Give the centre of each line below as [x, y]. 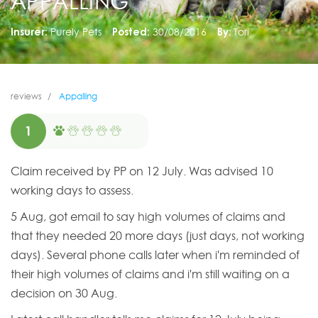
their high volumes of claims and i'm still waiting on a [150, 274]
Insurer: [29, 31]
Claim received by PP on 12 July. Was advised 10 [142, 171]
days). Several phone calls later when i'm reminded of [155, 255]
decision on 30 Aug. [64, 294]
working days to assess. [72, 191]
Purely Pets [76, 31]
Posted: [131, 31]
